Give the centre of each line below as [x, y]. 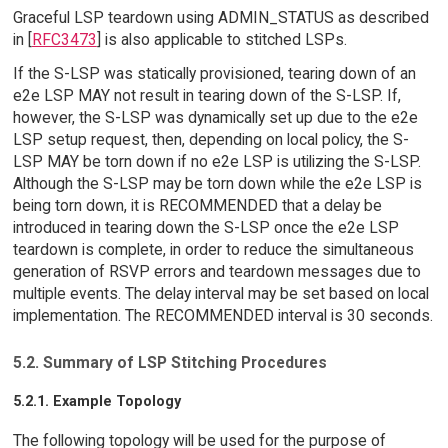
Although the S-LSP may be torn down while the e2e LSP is [217, 184]
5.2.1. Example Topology [96, 401]
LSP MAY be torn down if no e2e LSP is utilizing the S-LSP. [216, 162]
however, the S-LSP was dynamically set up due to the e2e [215, 118]
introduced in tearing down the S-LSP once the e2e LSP [205, 228]
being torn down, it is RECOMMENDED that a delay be [197, 206]
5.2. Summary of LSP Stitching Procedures [169, 363]
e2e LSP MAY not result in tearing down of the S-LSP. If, [206, 96]
